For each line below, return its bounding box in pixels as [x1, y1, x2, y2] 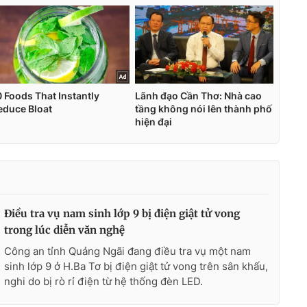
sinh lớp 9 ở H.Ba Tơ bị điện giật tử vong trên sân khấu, [4, 259, 268, 273]
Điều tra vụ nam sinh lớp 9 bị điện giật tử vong [4, 206, 240, 220]
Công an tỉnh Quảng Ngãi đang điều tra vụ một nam [4, 244, 251, 258]
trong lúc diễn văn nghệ [4, 223, 125, 236]
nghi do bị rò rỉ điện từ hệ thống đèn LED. [4, 274, 203, 288]
